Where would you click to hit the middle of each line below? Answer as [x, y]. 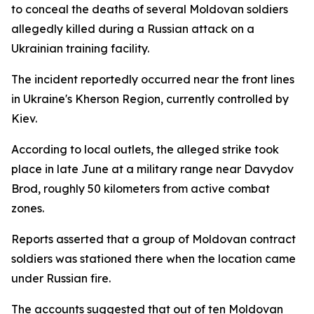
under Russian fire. [61, 278]
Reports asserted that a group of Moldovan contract [153, 239]
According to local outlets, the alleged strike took [145, 149]
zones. [28, 208]
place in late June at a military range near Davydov [152, 169]
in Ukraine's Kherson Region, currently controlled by [150, 99]
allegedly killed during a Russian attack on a [133, 29]
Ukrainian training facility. [80, 48]
